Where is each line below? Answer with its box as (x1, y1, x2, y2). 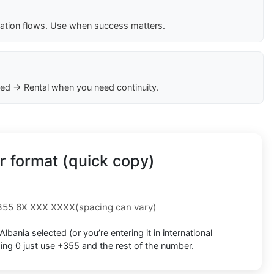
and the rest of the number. (80, 240, 194, 251)
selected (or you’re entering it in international (29, 228, 212, 239)
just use (21, 240, 57, 251)
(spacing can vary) (75, 201, 157, 213)
